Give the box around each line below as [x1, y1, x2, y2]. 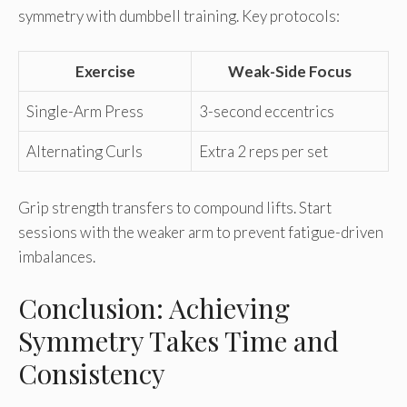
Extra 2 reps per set [199, 142, 328, 162]
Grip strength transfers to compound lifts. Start [18, 197, 332, 217]
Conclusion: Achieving [18, 290, 290, 327]
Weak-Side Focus [228, 62, 352, 82]
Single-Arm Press [26, 102, 144, 122]
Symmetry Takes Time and [18, 323, 339, 360]
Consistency [18, 355, 165, 392]
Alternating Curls [26, 142, 143, 162]
